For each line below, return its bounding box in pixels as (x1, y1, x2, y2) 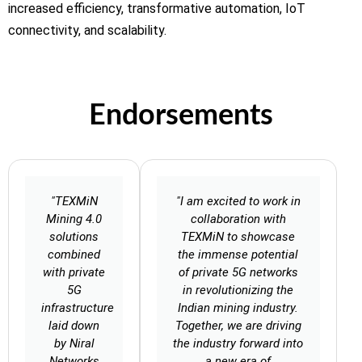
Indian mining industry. (178, 301, 299, 316)
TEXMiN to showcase (181, 229, 296, 245)
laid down (48, 318, 100, 334)
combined (48, 247, 101, 263)
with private (43, 265, 106, 280)
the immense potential (178, 247, 299, 263)
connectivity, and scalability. (8, 23, 166, 39)
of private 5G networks (178, 265, 298, 280)
